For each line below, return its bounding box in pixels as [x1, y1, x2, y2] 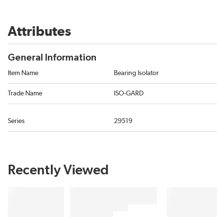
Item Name [8, 70, 38, 77]
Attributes [8, 25, 71, 39]
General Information [8, 53, 96, 63]
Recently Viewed [8, 164, 109, 178]
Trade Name [8, 90, 42, 97]
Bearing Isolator [114, 70, 159, 77]
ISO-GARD [114, 90, 144, 97]
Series [8, 118, 25, 125]
